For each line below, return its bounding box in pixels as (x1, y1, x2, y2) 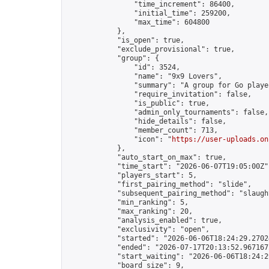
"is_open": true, (67, 36, 184, 44)
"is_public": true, (67, 99, 210, 107)
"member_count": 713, (67, 126, 218, 134)
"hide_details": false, (67, 117, 226, 125)
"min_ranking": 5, (67, 198, 189, 207)
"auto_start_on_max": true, (67, 153, 226, 162)
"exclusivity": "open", (67, 225, 210, 234)
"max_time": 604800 (67, 18, 210, 26)
